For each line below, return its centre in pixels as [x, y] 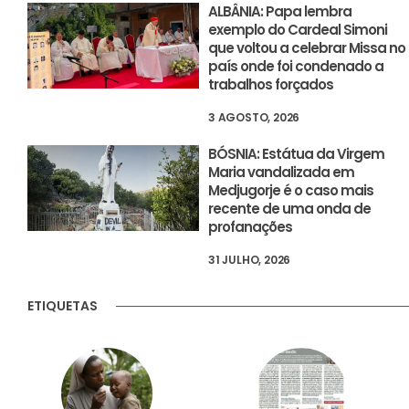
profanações [251, 226]
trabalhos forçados [271, 84]
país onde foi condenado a [296, 66]
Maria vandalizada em [282, 172]
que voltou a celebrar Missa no [307, 47]
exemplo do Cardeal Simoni [298, 29]
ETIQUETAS [63, 305]
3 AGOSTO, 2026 [254, 117]
